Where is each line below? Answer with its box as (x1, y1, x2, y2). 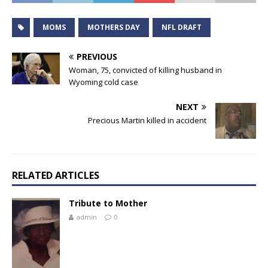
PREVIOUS (77, 51, 117, 63)
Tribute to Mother (69, 197, 147, 209)
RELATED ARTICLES (12, 169, 99, 182)
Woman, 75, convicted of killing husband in (69, 65, 222, 76)
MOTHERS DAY (87, 22, 140, 33)
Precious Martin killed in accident (88, 115, 206, 126)
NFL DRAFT (162, 22, 202, 33)
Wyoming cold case (69, 77, 138, 88)
